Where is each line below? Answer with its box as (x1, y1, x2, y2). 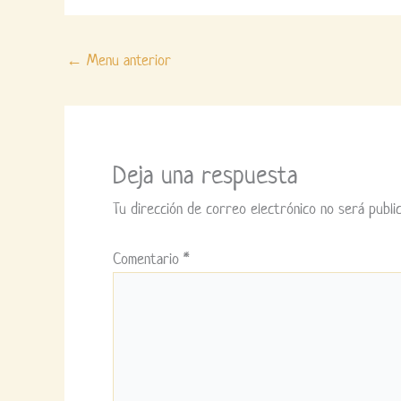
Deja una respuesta (113, 158, 298, 191)
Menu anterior (82, 49, 171, 70)
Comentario (113, 248, 183, 269)
